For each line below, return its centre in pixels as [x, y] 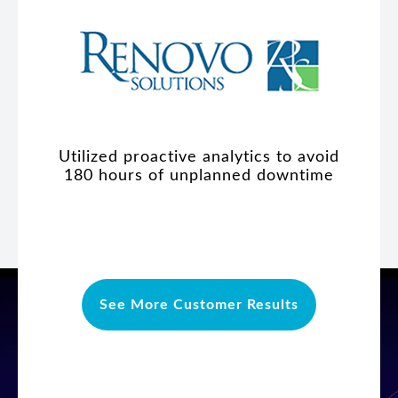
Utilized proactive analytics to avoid [199, 158]
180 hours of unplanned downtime [199, 176]
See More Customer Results [199, 305]
